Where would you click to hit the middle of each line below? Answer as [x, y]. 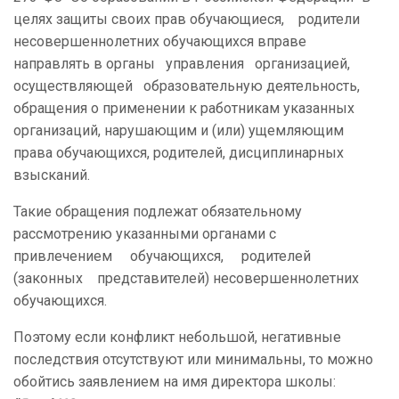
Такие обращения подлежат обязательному [158, 212]
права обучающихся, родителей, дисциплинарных [179, 153]
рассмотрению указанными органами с [145, 234]
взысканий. [52, 175]
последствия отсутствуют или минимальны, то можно [193, 360]
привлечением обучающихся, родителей [167, 256]
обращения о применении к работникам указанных [184, 109]
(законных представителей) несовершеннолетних [186, 279]
